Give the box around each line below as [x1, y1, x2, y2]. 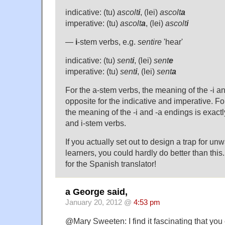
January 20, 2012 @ [65, 198, 134, 207]
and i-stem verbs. [65, 118, 126, 128]
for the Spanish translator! [65, 159, 156, 168]
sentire [138, 37, 162, 46]
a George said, [65, 187, 128, 197]
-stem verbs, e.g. [77, 37, 138, 46]
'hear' [162, 37, 183, 46]
